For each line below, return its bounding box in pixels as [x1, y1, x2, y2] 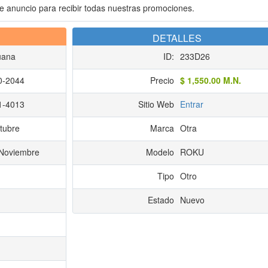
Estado [147, 194, 174, 206]
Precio [150, 74, 174, 86]
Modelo [145, 146, 174, 158]
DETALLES [152, 31, 202, 45]
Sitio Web [138, 98, 174, 110]
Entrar [179, 98, 203, 110]
